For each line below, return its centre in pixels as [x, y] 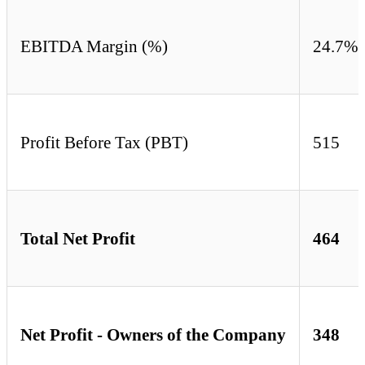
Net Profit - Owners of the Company [153, 335]
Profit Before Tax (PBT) [104, 143]
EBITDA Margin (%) [94, 46]
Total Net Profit [78, 239]
